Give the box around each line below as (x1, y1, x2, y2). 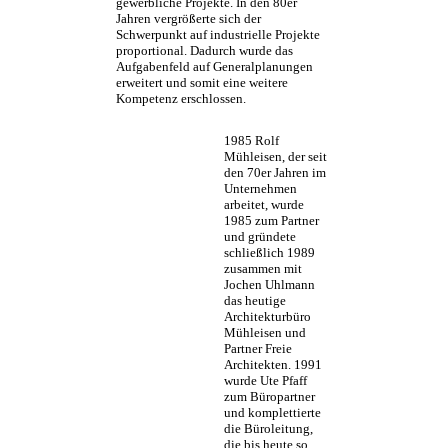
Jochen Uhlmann (224, 277, 315, 293)
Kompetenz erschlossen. (116, 91, 246, 107)
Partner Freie (224, 341, 292, 357)
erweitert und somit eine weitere (116, 75, 288, 91)
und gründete (224, 229, 296, 245)
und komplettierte (224, 405, 321, 421)
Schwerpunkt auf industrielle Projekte (116, 27, 320, 43)
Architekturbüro (224, 309, 311, 325)
